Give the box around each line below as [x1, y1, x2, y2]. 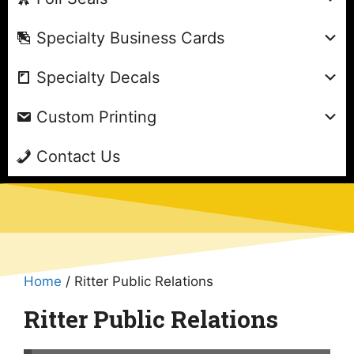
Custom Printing [36, 107, 156, 126]
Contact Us [36, 146, 120, 166]
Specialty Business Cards [36, 28, 224, 47]
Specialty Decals [36, 67, 160, 87]
